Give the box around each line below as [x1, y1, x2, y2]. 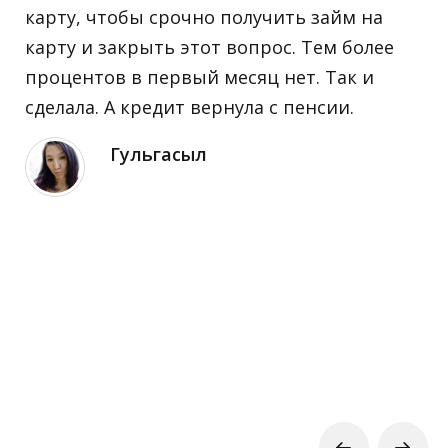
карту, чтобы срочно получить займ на [25, 4, 383, 29]
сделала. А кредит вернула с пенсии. [25, 94, 354, 119]
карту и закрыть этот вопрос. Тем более [25, 34, 394, 59]
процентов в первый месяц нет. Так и [25, 64, 374, 89]
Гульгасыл [110, 141, 207, 166]
